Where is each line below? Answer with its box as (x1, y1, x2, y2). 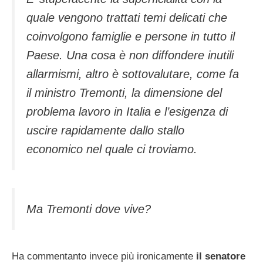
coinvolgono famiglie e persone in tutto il (26, 29, 235, 43)
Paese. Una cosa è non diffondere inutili (26, 48, 234, 62)
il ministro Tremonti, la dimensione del (26, 86, 222, 99)
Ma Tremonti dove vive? (26, 203, 151, 216)
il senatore (196, 250, 245, 262)
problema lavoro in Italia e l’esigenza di (26, 104, 228, 118)
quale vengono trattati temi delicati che (26, 11, 227, 24)
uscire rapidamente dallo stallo (26, 123, 184, 137)
